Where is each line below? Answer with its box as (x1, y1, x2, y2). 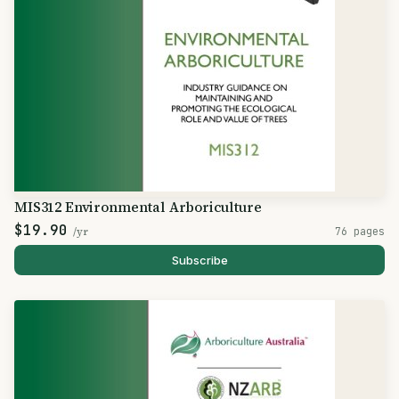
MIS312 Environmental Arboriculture (14, 198, 262, 216)
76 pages (335, 224, 385, 238)
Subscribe (171, 253, 228, 267)
